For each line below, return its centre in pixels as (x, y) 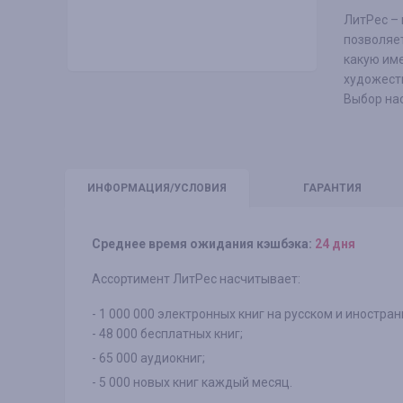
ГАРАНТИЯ (332, 188)
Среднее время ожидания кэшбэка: (202, 244)
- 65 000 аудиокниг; (148, 358)
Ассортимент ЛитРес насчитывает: (196, 279)
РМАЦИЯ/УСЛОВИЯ (174, 188)
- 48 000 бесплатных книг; (167, 334)
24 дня (335, 244)
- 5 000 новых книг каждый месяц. (192, 382)
